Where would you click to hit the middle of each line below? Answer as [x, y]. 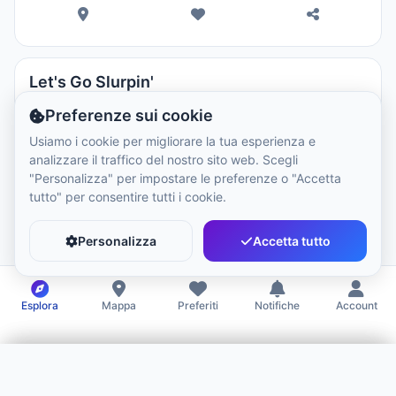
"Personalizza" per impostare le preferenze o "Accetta [185, 178]
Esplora [39, 305]
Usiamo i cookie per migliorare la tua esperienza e [172, 141]
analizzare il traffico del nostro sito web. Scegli [164, 160]
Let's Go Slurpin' [91, 82]
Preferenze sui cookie [129, 115]
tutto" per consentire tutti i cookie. [128, 197]
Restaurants [77, 107]
